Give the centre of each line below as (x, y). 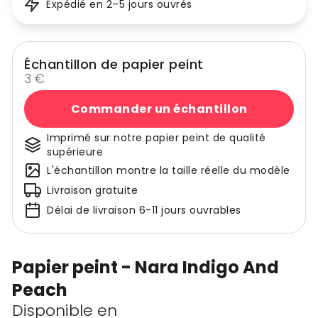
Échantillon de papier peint (114, 65)
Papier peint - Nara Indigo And (146, 268)
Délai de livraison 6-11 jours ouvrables (144, 210)
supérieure (75, 152)
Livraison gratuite (92, 191)
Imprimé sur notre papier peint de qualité (157, 138)
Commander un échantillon (159, 109)
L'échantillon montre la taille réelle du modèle (169, 171)
